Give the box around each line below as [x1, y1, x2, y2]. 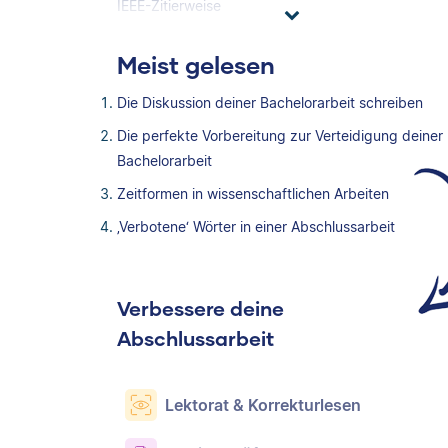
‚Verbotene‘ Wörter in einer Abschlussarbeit [117, 218, 395, 235]
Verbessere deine [117, 296, 284, 320]
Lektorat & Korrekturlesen [165, 395, 361, 415]
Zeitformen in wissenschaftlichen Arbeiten [117, 185, 389, 202]
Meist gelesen [117, 50, 275, 79]
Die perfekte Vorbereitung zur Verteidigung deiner [117, 127, 443, 144]
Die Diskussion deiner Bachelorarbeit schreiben [117, 94, 423, 111]
